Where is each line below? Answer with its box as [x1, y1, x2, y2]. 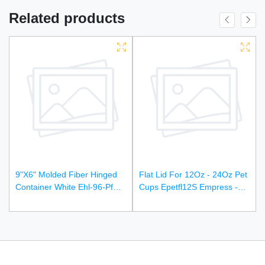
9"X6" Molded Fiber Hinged [15, 169, 117, 179]
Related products [9, 9, 125, 26]
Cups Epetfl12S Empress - [139, 182, 238, 192]
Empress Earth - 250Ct [15, 194, 101, 204]
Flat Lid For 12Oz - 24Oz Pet [139, 169, 247, 179]
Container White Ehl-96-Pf [15, 182, 113, 192]
